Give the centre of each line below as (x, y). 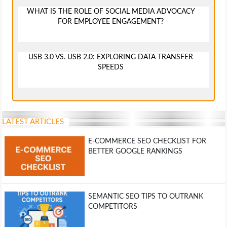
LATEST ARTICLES (33, 122)
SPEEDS (111, 67)
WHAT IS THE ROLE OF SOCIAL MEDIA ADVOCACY (111, 11)
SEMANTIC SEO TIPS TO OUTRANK (145, 197)
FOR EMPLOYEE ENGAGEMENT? (111, 22)
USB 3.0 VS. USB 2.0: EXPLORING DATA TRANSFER (111, 57)
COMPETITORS (112, 207)
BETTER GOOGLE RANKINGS (135, 151)
